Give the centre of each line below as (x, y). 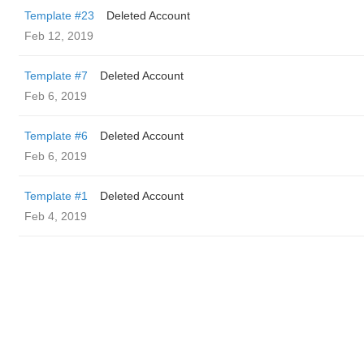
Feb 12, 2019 (59, 36)
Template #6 (56, 136)
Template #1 (56, 196)
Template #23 (59, 15)
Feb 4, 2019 (56, 216)
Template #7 (56, 76)
